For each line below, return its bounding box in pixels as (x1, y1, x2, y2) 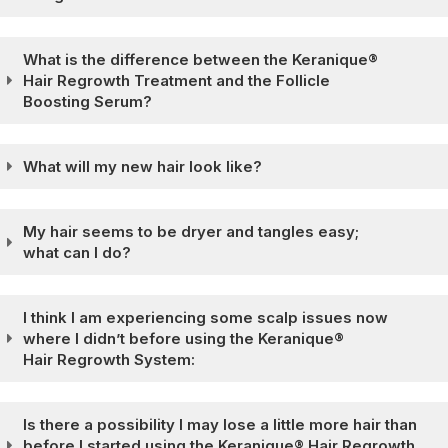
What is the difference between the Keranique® (22, 50, 378, 69)
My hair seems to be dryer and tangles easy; (22, 222, 359, 241)
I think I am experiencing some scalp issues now (22, 308, 388, 327)
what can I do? (22, 243, 131, 262)
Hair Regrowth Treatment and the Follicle (22, 71, 330, 90)
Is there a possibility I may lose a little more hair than (22, 415, 417, 434)
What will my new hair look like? (22, 157, 262, 176)
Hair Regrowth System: (22, 350, 195, 369)
